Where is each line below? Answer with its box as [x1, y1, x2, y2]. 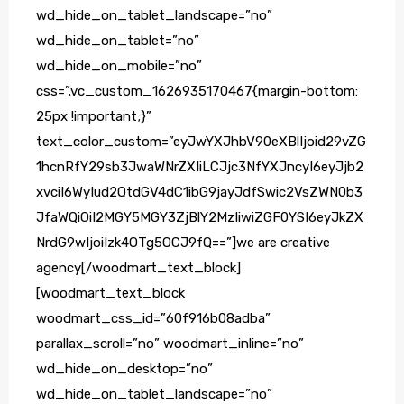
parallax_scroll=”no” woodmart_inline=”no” [36, 335, 304, 353]
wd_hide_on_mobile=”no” [36, 58, 202, 75]
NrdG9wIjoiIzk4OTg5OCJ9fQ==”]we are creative [36, 234, 330, 252]
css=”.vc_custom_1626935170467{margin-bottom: [36, 83, 358, 100]
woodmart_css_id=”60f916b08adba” [36, 310, 271, 327]
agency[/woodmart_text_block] [36, 260, 241, 277]
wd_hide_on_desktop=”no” [36, 361, 213, 378]
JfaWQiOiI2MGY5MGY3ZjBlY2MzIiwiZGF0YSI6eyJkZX [36, 209, 363, 226]
